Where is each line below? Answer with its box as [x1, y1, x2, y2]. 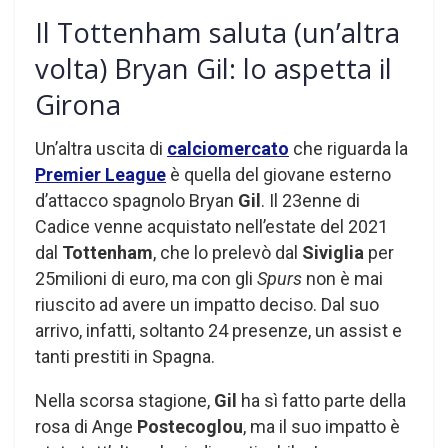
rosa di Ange [35, 416, 137, 438]
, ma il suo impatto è [243, 416, 400, 438]
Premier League [35, 164, 166, 186]
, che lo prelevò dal [153, 242, 302, 264]
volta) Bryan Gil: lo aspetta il [35, 49, 392, 87]
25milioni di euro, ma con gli [35, 268, 257, 290]
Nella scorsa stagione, [35, 390, 214, 412]
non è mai [302, 268, 383, 290]
